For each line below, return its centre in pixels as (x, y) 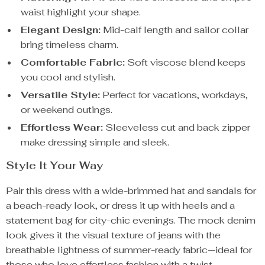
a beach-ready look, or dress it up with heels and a (120, 206)
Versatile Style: (60, 95)
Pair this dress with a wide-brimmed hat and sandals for (131, 191)
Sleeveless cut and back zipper (177, 127)
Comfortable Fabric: (73, 62)
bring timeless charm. (70, 45)
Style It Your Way (54, 165)
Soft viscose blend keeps (185, 62)
